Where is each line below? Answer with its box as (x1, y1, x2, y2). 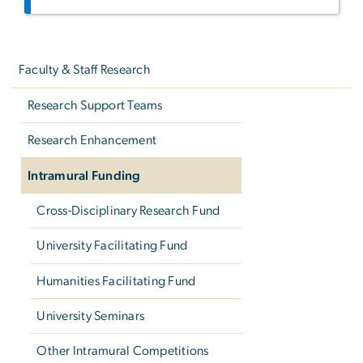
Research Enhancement (28, 134, 157, 147)
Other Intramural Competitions (36, 344, 209, 358)
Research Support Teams (28, 98, 163, 112)
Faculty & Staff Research (19, 63, 151, 77)
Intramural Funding (28, 169, 141, 182)
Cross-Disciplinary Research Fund (36, 203, 220, 217)
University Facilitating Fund (36, 239, 188, 253)
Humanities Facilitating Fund (36, 274, 196, 288)
